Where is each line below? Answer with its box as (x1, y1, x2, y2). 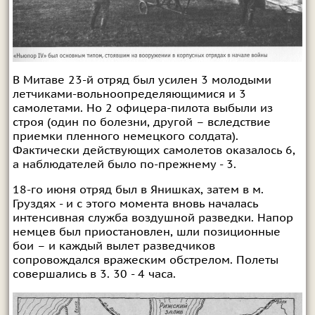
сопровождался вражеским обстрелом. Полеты (12, 253, 278, 266)
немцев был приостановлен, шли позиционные (12, 225, 281, 238)
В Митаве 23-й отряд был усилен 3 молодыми (12, 73, 271, 86)
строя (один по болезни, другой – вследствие (12, 115, 271, 129)
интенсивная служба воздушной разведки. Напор (12, 211, 293, 224)
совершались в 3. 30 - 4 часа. (12, 267, 176, 281)
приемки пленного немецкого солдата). (12, 129, 238, 143)
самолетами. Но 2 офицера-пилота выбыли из (12, 101, 273, 115)
